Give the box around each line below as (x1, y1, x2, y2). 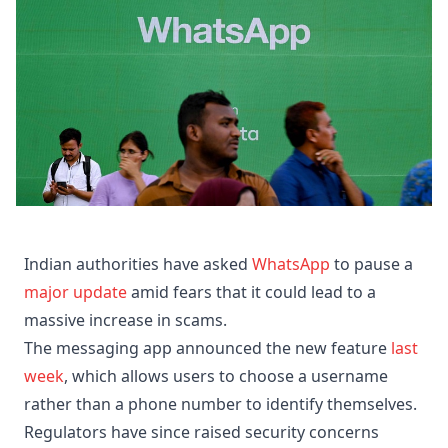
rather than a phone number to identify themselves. (24, 393, 417, 416)
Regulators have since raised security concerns (24, 421, 379, 444)
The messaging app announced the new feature (24, 337, 387, 360)
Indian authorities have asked (24, 253, 252, 276)
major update (24, 281, 127, 304)
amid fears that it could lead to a (127, 281, 376, 304)
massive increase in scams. (24, 309, 227, 332)
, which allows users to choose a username (64, 365, 388, 388)
